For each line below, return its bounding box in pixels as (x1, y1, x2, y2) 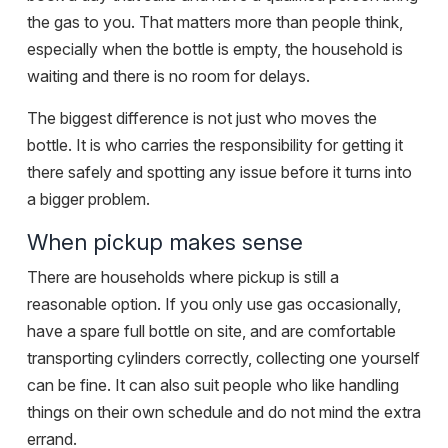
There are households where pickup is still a (27, 267, 339, 288)
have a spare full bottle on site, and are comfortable (27, 321, 396, 342)
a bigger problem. (27, 189, 150, 210)
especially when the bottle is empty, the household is (27, 39, 403, 60)
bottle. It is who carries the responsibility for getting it (27, 135, 403, 156)
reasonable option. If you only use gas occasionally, (27, 294, 401, 315)
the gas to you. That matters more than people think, (27, 12, 403, 33)
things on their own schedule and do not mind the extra (27, 402, 421, 423)
